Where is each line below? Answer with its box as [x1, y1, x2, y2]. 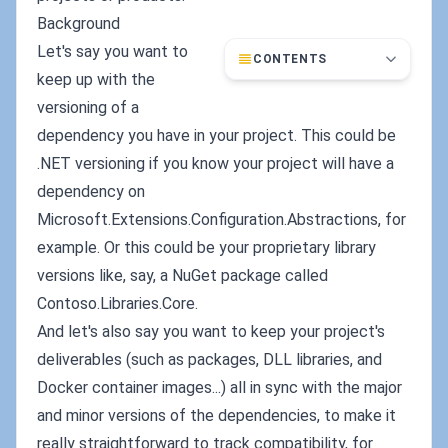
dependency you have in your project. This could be [37, 126, 396, 145]
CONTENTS [253, 52, 327, 66]
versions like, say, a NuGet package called [37, 266, 328, 285]
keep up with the [37, 70, 155, 89]
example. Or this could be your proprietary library [37, 238, 376, 257]
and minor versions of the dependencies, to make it [37, 406, 396, 425]
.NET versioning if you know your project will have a [37, 154, 394, 173]
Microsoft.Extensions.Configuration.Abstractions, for [37, 210, 406, 229]
